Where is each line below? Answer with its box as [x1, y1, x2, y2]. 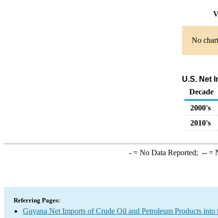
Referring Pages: [14, 197, 60, 204]
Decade [189, 88, 214, 96]
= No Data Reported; [131, 148, 202, 157]
